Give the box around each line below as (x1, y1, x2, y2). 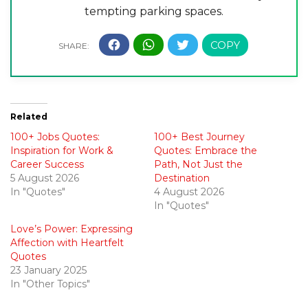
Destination (154, 171, 210, 184)
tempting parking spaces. (85, 4, 223, 18)
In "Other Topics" (10, 277, 90, 290)
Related (10, 111, 47, 122)
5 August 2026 (10, 171, 79, 184)
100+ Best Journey (154, 130, 245, 143)
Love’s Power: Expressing (10, 222, 133, 235)
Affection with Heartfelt (10, 236, 124, 249)
